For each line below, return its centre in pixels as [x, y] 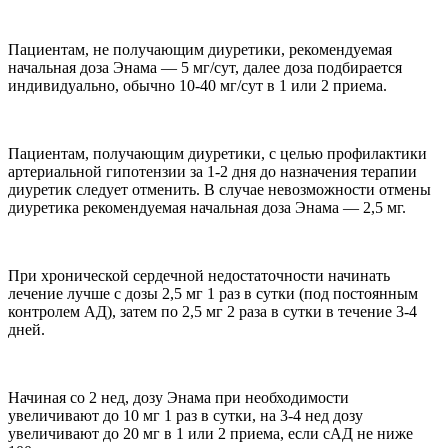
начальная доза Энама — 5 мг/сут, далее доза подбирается [205, 68]
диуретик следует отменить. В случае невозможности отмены [219, 190]
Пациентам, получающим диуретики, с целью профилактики [217, 154]
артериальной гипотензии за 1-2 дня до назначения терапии [212, 172]
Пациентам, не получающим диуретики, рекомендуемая [200, 50]
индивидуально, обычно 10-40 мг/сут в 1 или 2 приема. [197, 86]
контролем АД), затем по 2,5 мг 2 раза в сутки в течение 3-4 [212, 312]
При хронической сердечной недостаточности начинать [199, 276]
